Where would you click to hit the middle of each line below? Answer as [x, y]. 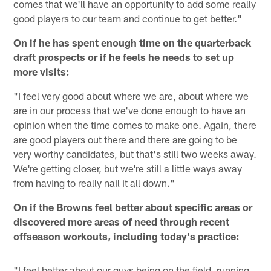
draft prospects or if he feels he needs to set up [124, 57]
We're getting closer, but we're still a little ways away [128, 168]
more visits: [42, 72]
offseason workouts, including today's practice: [127, 236]
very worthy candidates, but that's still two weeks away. [135, 154]
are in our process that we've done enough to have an [130, 110]
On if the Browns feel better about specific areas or [133, 207]
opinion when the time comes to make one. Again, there [135, 125]
